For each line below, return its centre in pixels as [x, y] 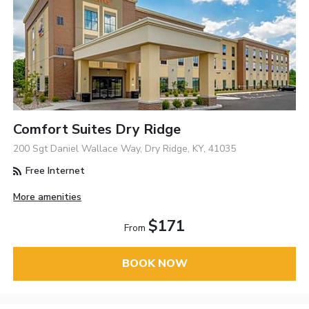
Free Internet [54, 171]
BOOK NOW [154, 264]
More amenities [48, 197]
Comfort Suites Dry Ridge [97, 130]
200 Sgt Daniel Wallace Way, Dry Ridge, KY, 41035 [125, 149]
